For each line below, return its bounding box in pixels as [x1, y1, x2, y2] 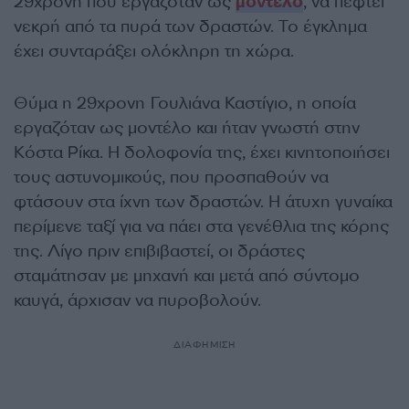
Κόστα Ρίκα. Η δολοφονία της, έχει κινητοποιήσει [14, 141, 390, 163]
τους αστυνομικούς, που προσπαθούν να [14, 165, 329, 188]
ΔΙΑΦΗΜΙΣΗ [173, 338, 236, 351]
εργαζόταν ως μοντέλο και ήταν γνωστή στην [14, 116, 360, 139]
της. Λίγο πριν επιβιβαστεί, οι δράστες [14, 239, 305, 262]
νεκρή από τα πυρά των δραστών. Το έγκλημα [14, 15, 367, 37]
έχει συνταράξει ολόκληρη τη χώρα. [14, 39, 294, 62]
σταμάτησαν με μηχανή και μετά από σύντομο [14, 264, 360, 287]
